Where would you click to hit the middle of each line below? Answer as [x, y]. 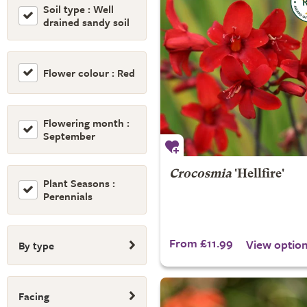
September [69, 136]
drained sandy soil [86, 22]
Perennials [68, 196]
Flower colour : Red [89, 72]
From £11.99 [201, 243]
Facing [34, 296]
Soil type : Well [78, 9]
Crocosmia [200, 174]
